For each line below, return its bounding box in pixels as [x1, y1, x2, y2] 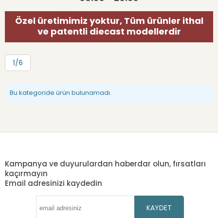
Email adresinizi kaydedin [5, 178, 102, 188]
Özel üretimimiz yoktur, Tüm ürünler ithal [15, 15, 203, 27]
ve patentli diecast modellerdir [37, 25, 181, 37]
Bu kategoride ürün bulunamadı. [10, 88, 111, 97]
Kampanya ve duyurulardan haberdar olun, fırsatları [5, 159, 206, 169]
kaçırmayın [5, 168, 48, 179]
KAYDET [146, 203, 172, 213]
